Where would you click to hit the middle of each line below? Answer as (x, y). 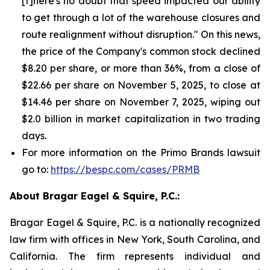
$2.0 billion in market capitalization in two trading (141, 119)
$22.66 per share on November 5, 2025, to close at (141, 85)
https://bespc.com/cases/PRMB (125, 169)
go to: (36, 169)
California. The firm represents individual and (135, 256)
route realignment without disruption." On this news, (141, 34)
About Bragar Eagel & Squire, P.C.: (95, 196)
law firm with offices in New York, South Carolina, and (135, 239)
